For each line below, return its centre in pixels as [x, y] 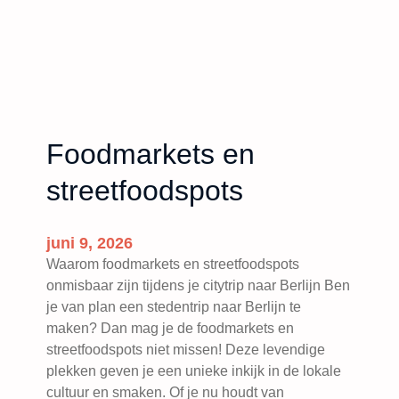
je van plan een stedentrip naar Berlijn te [174, 307]
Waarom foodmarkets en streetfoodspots [173, 265]
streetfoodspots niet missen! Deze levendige [186, 350]
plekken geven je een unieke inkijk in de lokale [194, 371]
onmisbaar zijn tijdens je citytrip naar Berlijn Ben [198, 286]
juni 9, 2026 [90, 244]
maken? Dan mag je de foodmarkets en [170, 329]
